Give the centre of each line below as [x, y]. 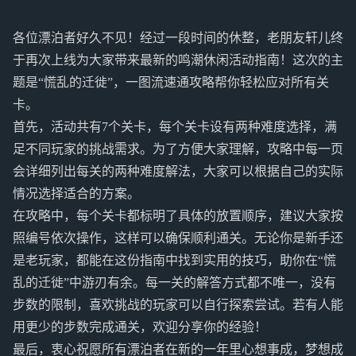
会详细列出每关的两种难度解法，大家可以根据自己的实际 [178, 171]
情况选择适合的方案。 [76, 193]
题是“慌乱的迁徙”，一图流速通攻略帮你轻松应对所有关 [171, 82]
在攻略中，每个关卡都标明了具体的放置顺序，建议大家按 [178, 216]
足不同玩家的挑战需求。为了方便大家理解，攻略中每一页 [178, 149]
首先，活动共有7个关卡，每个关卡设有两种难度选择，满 [175, 127]
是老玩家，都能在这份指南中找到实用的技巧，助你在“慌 [174, 260]
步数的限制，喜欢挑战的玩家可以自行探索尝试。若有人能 [178, 305]
